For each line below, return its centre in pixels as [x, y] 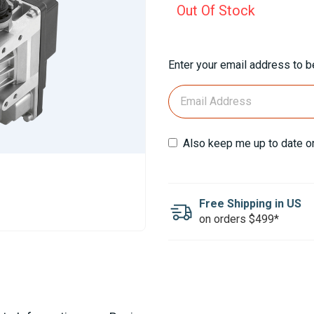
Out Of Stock [216, 10]
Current [187, 56]
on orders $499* [239, 219]
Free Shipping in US [250, 203]
